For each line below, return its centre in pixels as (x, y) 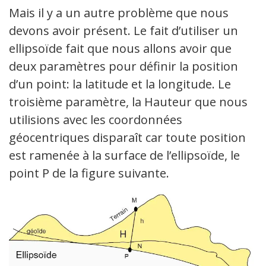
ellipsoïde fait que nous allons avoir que (120, 48)
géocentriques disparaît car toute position (127, 137)
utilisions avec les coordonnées (96, 119)
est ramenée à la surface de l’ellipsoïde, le (124, 155)
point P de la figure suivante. (89, 173)
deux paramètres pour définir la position (123, 66)
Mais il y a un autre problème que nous (119, 12)
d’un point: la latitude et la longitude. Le (120, 84)
